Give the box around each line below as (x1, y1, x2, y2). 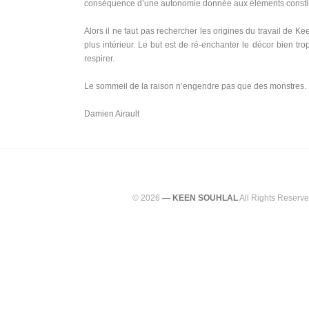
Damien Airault (84, 109, 139, 119)
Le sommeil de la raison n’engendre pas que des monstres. (84, 81, 306, 91)
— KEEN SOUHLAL (162, 193, 238, 203)
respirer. (84, 54, 114, 63)
